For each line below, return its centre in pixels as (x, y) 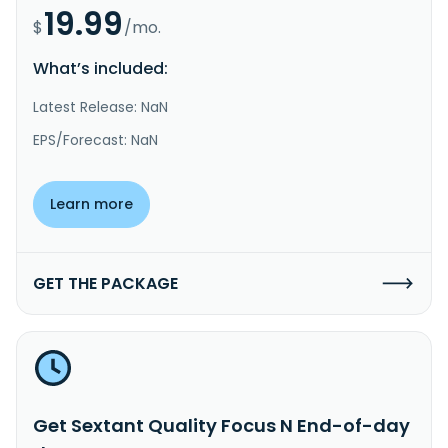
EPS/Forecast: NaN (95, 139)
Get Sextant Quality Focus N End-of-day (221, 425)
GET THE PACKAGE (105, 283)
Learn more (91, 203)
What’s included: (100, 68)
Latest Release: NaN (100, 106)
